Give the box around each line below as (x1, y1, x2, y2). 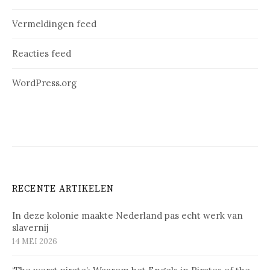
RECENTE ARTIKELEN (12, 183, 115, 195)
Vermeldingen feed (12, 17, 96, 30)
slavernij (12, 221, 51, 233)
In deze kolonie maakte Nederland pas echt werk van (12, 209, 243, 221)
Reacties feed (12, 47, 71, 59)
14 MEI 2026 (12, 236, 57, 246)
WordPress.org (12, 77, 77, 89)
